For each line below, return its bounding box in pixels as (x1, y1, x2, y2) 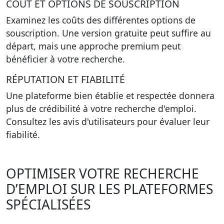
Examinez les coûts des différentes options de (6, 14, 195, 26)
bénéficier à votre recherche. (6, 53, 125, 65)
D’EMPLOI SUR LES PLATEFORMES (6, 180, 213, 198)
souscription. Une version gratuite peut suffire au (6, 27, 211, 39)
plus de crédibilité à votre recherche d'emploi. (6, 102, 196, 114)
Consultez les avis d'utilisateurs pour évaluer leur (6, 115, 209, 127)
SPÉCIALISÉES (6, 195, 90, 213)
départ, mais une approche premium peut (6, 40, 180, 52)
